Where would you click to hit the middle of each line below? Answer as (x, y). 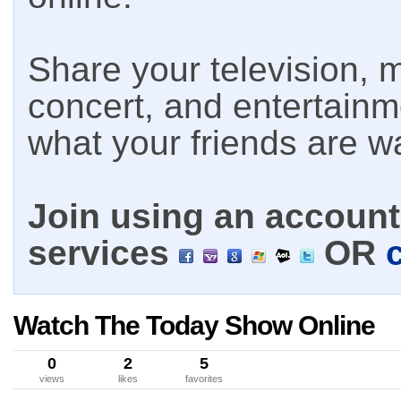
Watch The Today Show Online (194, 325)
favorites (204, 379)
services (103, 253)
